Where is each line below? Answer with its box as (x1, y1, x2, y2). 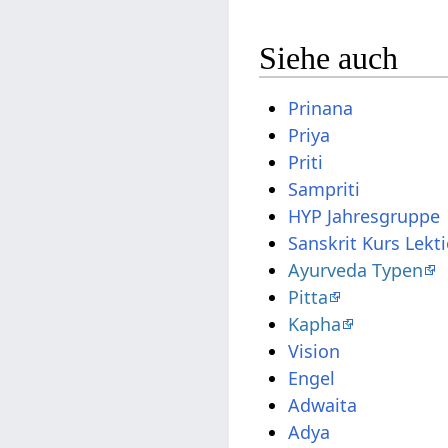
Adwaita (288, 392, 358, 417)
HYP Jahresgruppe (288, 203, 441, 228)
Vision (288, 338, 341, 363)
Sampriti (288, 176, 361, 201)
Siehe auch (259, 40, 399, 77)
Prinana (288, 95, 354, 120)
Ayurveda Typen (288, 257, 424, 282)
